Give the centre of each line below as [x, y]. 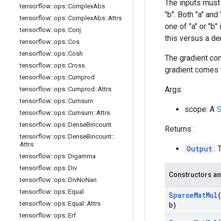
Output [199, 149]
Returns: [179, 129]
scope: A [201, 109]
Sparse [181, 195]
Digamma [82, 156]
